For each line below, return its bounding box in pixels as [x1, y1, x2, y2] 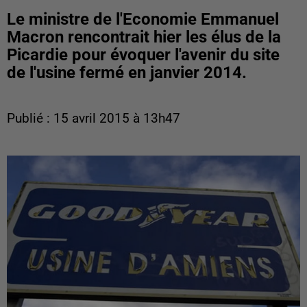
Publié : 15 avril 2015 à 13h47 [7, 111, 180, 126]
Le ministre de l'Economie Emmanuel [7, 10, 279, 29]
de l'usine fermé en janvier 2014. [7, 63, 247, 82]
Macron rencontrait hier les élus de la [7, 27, 281, 47]
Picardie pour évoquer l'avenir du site [7, 45, 280, 64]
